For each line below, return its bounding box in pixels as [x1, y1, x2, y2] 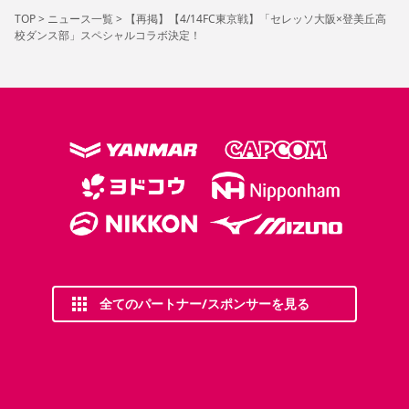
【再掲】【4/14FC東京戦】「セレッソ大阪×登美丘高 [125, 11, 386, 26]
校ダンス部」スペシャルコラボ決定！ [15, 27, 201, 43]
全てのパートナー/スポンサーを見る [100, 295, 309, 313]
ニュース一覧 [47, 11, 113, 26]
